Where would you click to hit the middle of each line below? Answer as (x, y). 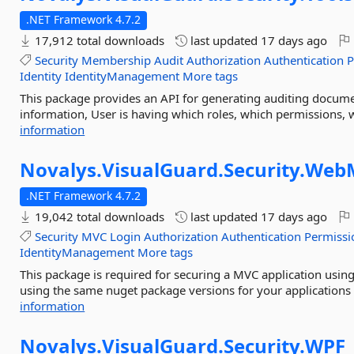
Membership (117, 60)
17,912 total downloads (98, 40)
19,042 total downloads (98, 217)
